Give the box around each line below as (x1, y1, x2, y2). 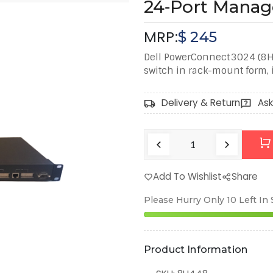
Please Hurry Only (144, 194, 224, 206)
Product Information (144, 244, 248, 256)
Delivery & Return (161, 96, 241, 110)
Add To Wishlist (153, 170, 222, 183)
